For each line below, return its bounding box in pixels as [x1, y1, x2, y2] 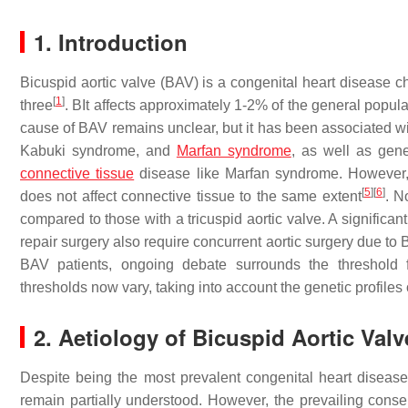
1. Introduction [34, 26, 188, 57]
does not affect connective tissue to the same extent [20, 189, 362, 204]
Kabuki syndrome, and [20, 143, 177, 158]
